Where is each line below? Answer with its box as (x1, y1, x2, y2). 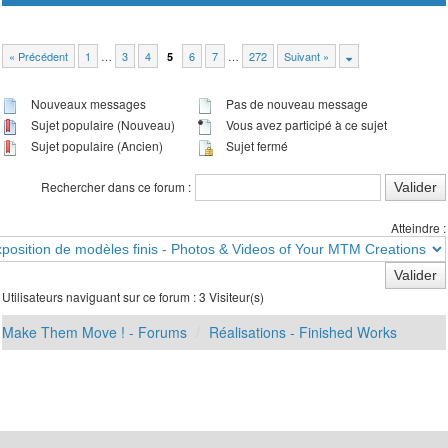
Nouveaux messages (28, 95, 147, 113)
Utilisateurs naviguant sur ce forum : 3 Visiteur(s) (2, 287, 265, 305)
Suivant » (284, 48, 330, 65)
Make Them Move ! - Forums (2, 321, 188, 342)
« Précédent (9, 48, 69, 65)
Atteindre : (390, 218, 446, 236)
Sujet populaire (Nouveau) (28, 115, 176, 133)
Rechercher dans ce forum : (40, 177, 191, 195)
